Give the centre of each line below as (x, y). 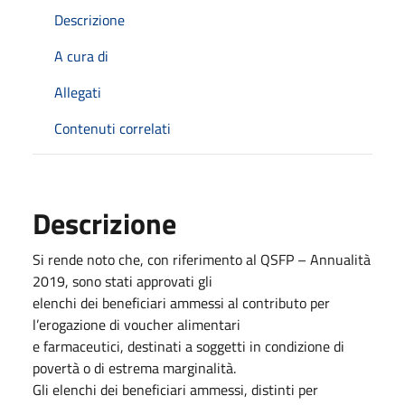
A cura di (81, 56)
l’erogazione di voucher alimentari (137, 325)
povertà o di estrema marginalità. (134, 368)
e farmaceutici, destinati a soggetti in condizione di (188, 346)
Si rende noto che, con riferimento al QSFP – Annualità (202, 259)
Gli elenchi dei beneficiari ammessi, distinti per (175, 390)
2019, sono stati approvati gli (122, 281)
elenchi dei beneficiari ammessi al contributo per (181, 303)
